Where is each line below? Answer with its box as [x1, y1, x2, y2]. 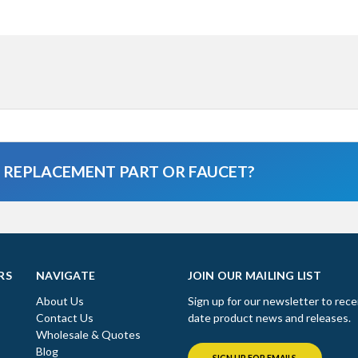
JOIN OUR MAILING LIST [187, 268, 321, 282]
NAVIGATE [36, 268, 95, 282]
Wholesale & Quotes [36, 327, 141, 341]
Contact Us [36, 310, 93, 324]
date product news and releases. [187, 310, 351, 324]
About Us [36, 293, 84, 308]
